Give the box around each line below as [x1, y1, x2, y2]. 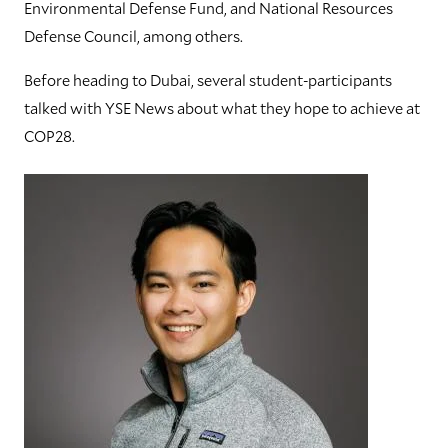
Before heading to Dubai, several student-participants [24, 69, 392, 91]
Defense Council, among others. [24, 25, 243, 47]
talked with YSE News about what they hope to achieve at [24, 97, 420, 119]
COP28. [24, 125, 75, 147]
